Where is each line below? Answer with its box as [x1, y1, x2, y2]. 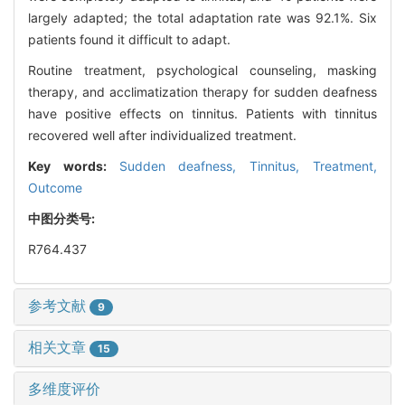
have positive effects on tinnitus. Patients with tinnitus [28, 105, 377, 121]
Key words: [28, 157, 119, 174]
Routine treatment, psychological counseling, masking [28, 61, 377, 78]
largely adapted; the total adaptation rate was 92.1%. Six [28, 9, 377, 25]
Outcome [28, 179, 82, 195]
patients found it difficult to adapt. [28, 31, 231, 47]
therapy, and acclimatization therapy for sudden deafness [28, 83, 377, 99]
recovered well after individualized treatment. [28, 127, 297, 143]
